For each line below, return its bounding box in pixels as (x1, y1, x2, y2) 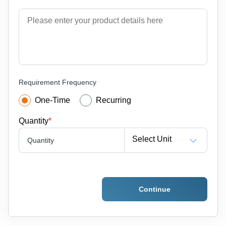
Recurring (96, 96, 132, 105)
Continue (139, 185, 171, 194)
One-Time (35, 96, 70, 105)
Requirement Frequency (19, 78, 96, 87)
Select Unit (132, 134, 172, 143)
